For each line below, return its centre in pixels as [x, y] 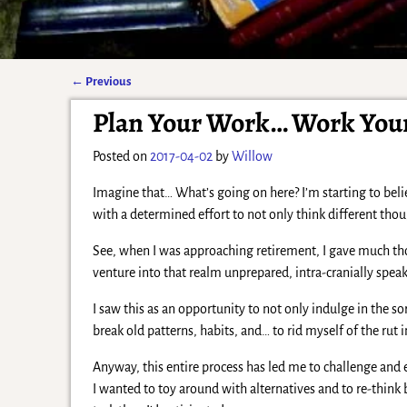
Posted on [121, 156]
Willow [252, 156]
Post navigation [132, 100]
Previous [108, 82]
